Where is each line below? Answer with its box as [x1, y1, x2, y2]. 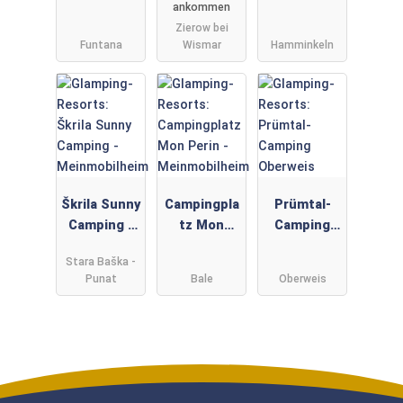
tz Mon [179, 218, 224, 234]
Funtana [79, 38, 122, 51]
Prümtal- [273, 197, 331, 213]
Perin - [180, 238, 223, 255]
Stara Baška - [66, 255, 136, 268]
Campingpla [164, 197, 239, 213]
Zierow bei [175, 21, 228, 34]
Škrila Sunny [61, 197, 140, 213]
